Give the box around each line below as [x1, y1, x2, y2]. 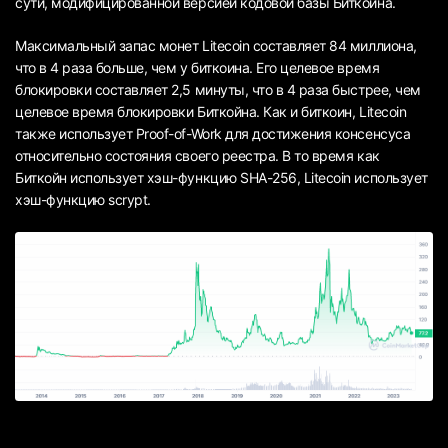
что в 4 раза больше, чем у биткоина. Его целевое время [15, 58, 380, 76]
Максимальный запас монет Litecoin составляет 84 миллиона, [15, 36, 417, 54]
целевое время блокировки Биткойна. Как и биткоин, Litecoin [15, 102, 407, 120]
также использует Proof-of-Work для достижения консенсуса [15, 124, 411, 142]
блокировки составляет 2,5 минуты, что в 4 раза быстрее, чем [15, 80, 421, 98]
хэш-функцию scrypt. [15, 190, 151, 208]
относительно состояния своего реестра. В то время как [15, 146, 380, 164]
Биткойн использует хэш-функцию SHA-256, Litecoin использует [15, 168, 428, 186]
